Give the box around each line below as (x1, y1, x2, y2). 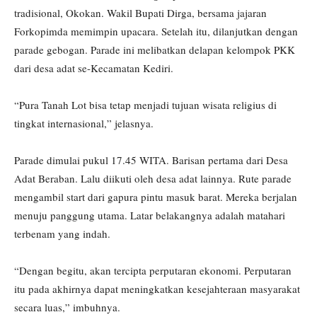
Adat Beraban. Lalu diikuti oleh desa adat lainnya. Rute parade (14, 171, 292, 186)
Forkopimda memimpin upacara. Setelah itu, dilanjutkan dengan (14, 24, 298, 39)
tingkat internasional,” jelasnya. (14, 116, 154, 131)
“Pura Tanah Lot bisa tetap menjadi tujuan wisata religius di (14, 98, 277, 113)
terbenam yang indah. (14, 226, 110, 241)
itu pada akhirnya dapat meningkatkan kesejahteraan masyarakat (14, 282, 300, 296)
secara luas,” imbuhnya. (14, 300, 120, 315)
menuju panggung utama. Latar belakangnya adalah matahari (14, 208, 285, 223)
